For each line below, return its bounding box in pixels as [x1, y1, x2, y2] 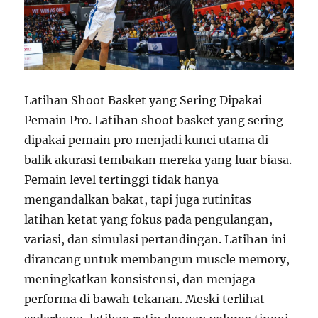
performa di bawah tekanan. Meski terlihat [24, 292, 265, 307]
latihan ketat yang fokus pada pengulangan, [24, 212, 273, 227]
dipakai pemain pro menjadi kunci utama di [24, 133, 269, 148]
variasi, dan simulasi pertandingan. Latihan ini [24, 232, 287, 247]
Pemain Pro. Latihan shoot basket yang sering [24, 113, 284, 128]
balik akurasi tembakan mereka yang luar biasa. [24, 153, 292, 168]
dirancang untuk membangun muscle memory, [24, 252, 290, 267]
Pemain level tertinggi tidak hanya [24, 172, 219, 187]
